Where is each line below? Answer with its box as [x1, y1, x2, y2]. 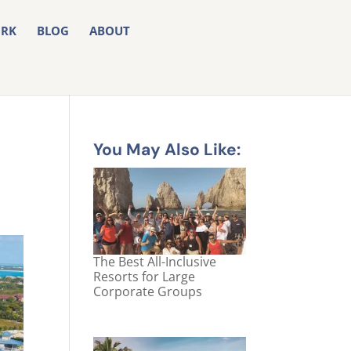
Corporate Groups [93, 283, 203, 301]
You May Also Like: [93, 139, 241, 161]
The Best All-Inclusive [93, 253, 217, 271]
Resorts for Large [93, 268, 196, 286]
